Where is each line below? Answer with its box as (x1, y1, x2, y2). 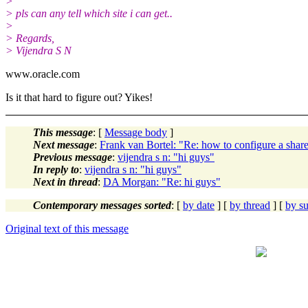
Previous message (33, 151, 112, 163)
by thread (230, 199, 270, 211)
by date (183, 199, 214, 211)
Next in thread (33, 175, 98, 188)
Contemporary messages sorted (33, 199, 171, 211)
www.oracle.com (5, 67, 80, 80)
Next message (33, 138, 94, 151)
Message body (104, 126, 167, 138)
